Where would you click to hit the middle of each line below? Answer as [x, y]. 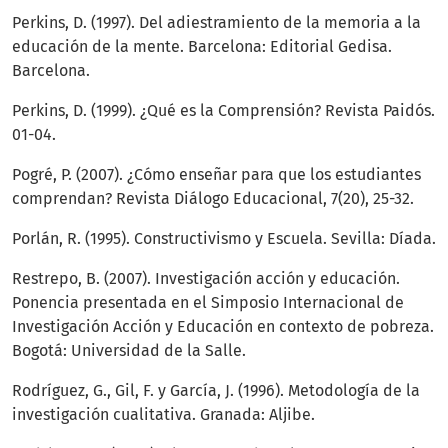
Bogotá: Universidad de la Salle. [129, 351]
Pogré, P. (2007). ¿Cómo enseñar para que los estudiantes [216, 175]
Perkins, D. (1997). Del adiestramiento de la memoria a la [216, 23]
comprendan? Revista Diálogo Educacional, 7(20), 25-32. [213, 199]
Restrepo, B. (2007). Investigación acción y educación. [206, 279]
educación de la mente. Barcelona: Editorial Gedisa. [202, 47]
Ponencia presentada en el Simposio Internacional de [208, 303]
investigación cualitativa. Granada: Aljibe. [163, 415]
